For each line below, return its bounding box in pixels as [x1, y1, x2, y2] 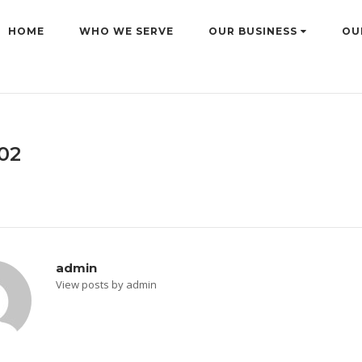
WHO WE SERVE [79, 25, 174, 37]
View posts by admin [56, 277, 157, 292]
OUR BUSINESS [208, 25, 301, 37]
